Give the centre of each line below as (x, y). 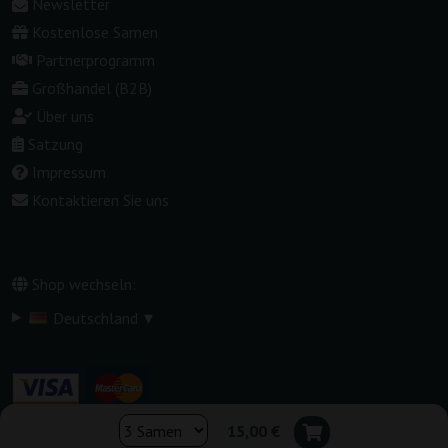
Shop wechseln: (82, 283)
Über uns (65, 115)
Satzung (55, 143)
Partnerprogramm (95, 59)
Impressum (69, 171)
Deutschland (95, 317)
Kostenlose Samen (95, 31)
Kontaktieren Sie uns (100, 199)
